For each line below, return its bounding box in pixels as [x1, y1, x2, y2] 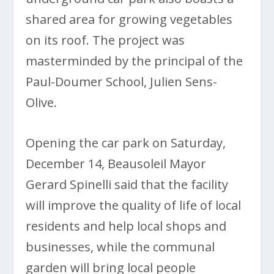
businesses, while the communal [26, 238, 215, 255]
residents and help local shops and [26, 217, 227, 234]
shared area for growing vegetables [26, 10, 233, 28]
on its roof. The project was [26, 31, 185, 48]
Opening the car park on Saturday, [26, 134, 226, 151]
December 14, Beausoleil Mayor [26, 155, 207, 172]
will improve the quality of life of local [26, 196, 242, 213]
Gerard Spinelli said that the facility [26, 176, 229, 193]
